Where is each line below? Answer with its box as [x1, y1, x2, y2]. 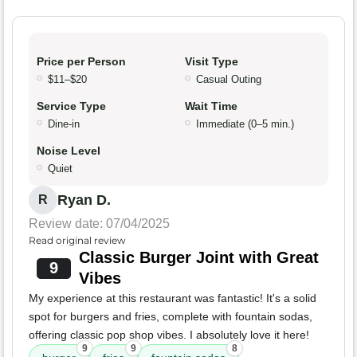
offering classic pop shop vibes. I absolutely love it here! [29, 328, 309, 342]
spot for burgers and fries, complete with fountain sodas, [29, 310, 312, 324]
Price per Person [37, 55, 126, 69]
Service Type [37, 100, 106, 113]
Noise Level [37, 144, 100, 158]
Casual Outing [196, 73, 261, 86]
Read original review [29, 234, 126, 247]
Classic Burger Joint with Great [78, 249, 319, 267]
